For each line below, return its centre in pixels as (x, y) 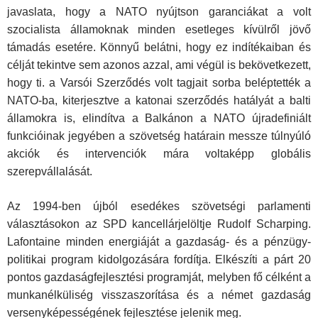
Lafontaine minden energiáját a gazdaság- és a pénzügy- (159, 242)
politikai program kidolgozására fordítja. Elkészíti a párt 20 (159, 260)
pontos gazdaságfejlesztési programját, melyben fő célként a (159, 278)
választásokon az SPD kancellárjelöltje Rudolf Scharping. (159, 224)
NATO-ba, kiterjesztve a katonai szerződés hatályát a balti (159, 101)
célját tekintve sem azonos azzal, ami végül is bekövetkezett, (159, 65)
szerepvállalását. (50, 172)
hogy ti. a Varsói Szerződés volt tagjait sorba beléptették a (159, 83)
